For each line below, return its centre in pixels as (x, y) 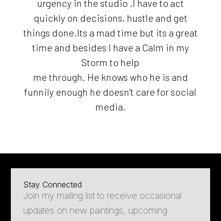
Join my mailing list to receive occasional (103, 196)
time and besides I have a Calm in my (110, 48)
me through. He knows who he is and (110, 77)
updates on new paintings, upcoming (95, 211)
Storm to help (110, 62)
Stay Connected (53, 185)
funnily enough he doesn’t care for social (110, 92)
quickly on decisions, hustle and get (110, 18)
